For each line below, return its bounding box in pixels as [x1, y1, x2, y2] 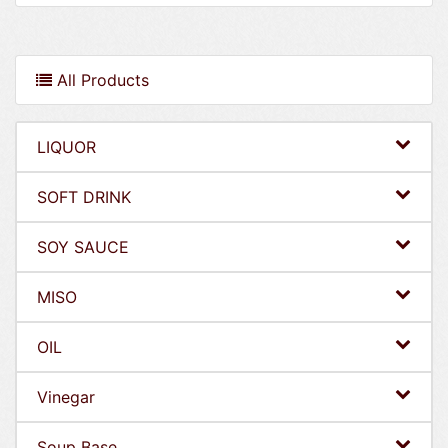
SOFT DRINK [37, 186, 131, 207]
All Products [52, 69, 149, 90]
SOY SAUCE [37, 236, 129, 257]
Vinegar [37, 386, 95, 407]
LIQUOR [37, 136, 96, 157]
